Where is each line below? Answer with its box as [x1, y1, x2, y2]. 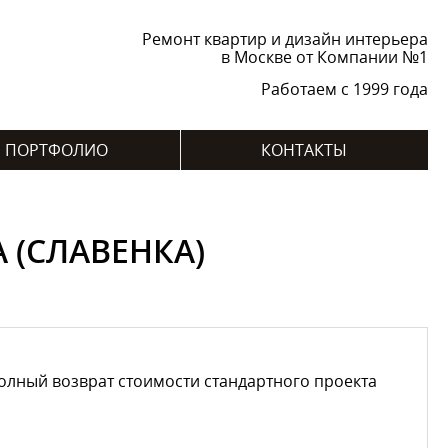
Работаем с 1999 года [260, 78, 428, 100]
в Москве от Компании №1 [220, 46, 428, 68]
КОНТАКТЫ [261, 139, 347, 161]
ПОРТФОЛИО [4, 139, 108, 161]
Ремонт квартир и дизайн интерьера [141, 28, 428, 50]
